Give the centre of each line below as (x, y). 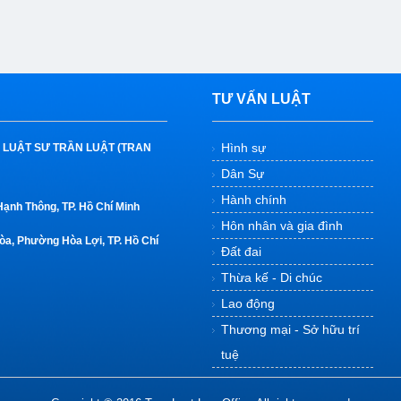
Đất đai (241, 252)
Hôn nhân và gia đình (282, 226)
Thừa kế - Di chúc (272, 277)
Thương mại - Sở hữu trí (290, 329)
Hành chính (254, 200)
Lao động (248, 303)
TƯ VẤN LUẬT (261, 99)
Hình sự (243, 148)
